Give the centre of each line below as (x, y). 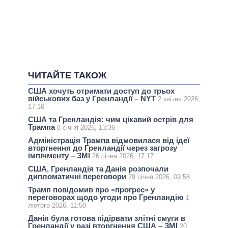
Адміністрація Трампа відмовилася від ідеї (109, 140)
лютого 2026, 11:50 (57, 206)
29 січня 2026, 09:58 (159, 177)
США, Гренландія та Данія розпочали (98, 169)
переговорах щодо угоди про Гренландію (107, 197)
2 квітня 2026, (179, 99)
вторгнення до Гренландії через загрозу (103, 148)
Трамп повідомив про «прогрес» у (91, 190)
